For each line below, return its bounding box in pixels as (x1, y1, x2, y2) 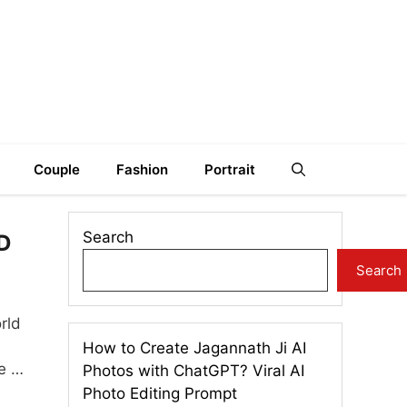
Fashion (116, 161, 168, 178)
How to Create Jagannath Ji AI (83, 339, 306, 357)
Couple (34, 161, 80, 178)
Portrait (204, 161, 255, 178)
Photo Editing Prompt (83, 384, 237, 402)
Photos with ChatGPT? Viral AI (83, 362, 304, 380)
